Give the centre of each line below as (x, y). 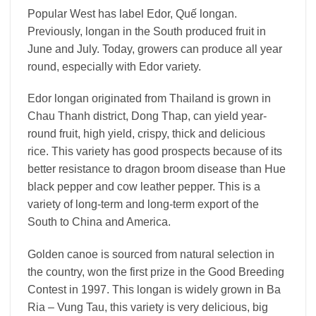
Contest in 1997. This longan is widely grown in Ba (154, 290)
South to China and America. (99, 222)
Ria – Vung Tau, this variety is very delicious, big (148, 308)
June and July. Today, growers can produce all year (155, 49)
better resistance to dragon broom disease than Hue (157, 169)
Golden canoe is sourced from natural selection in (151, 255)
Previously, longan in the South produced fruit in (147, 31)
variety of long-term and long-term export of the (143, 205)
